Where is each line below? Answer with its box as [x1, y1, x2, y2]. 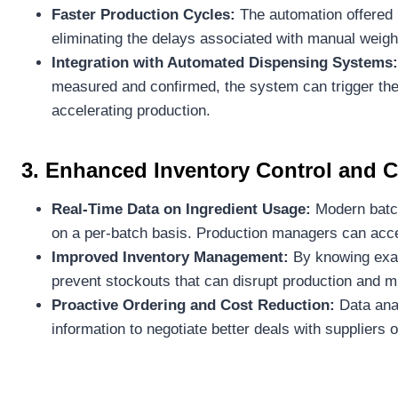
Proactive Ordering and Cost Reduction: [52, 296, 335, 314]
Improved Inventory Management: [52, 248, 293, 266]
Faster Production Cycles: [52, 5, 240, 23]
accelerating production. [52, 101, 211, 119]
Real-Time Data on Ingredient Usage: [52, 200, 315, 218]
